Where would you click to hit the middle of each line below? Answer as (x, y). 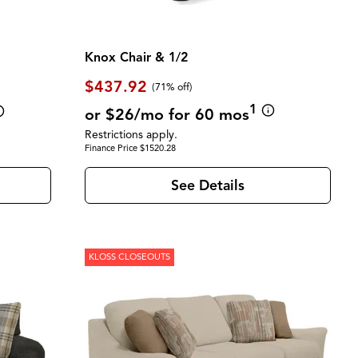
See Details (207, 185)
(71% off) (173, 87)
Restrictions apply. (131, 135)
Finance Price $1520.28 (130, 148)
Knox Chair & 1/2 (136, 57)
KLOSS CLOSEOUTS (129, 257)
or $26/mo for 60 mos (167, 114)
